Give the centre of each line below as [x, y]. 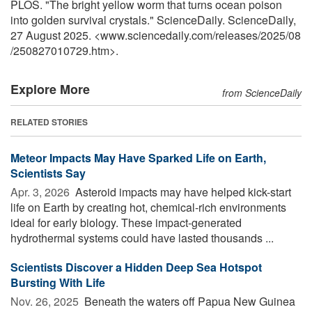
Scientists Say [48, 173]
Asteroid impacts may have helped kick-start [182, 192]
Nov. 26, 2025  [46, 302]
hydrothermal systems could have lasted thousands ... [142, 238]
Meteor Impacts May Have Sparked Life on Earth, [138, 158]
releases [236, 36]
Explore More [50, 89]
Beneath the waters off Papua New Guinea [188, 302]
